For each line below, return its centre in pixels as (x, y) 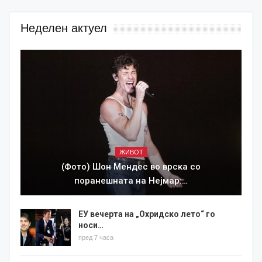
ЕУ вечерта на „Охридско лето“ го (147, 214)
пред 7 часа (96, 238)
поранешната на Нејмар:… (131, 181)
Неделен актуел (64, 28)
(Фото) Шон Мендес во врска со (131, 167)
